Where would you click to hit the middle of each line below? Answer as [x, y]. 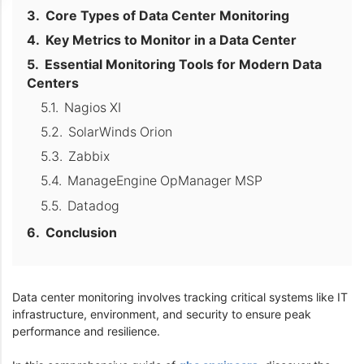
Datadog [94, 206]
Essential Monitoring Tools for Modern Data [183, 65]
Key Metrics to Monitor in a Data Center [171, 41]
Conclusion [81, 233]
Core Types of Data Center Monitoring [167, 16]
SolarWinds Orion [121, 132]
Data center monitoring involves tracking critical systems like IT [180, 297]
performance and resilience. [89, 331]
